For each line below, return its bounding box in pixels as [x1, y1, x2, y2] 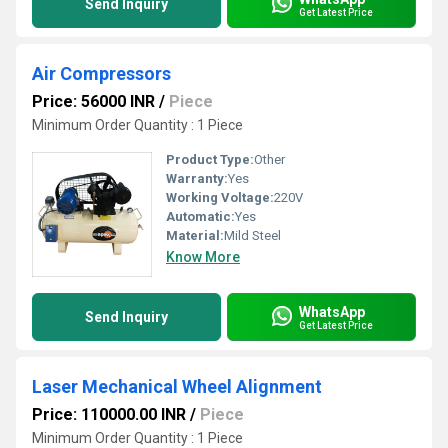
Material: [166, 228, 224, 243]
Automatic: [166, 209, 235, 224]
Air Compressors [32, 63, 171, 84]
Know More [166, 249, 240, 265]
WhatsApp [299, 303, 365, 320]
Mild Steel [224, 228, 281, 243]
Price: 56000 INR [32, 92, 155, 111]
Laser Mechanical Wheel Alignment [32, 376, 322, 397]
